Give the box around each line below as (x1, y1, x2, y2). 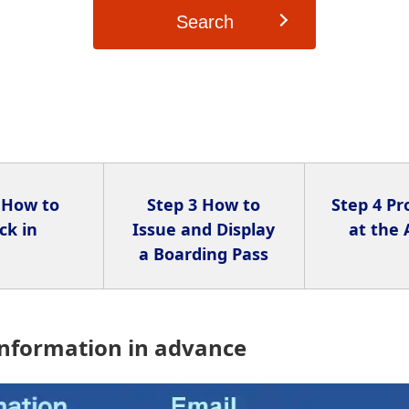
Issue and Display (132, 218, 276, 241)
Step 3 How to (147, 194, 261, 216)
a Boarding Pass (139, 243, 269, 266)
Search (175, 12, 234, 33)
